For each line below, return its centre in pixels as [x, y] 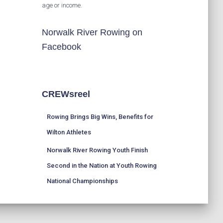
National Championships [82, 181]
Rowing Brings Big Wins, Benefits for [100, 117]
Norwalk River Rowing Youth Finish [97, 150]
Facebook [61, 47]
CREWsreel [66, 94]
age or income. [62, 5]
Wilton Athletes [69, 132]
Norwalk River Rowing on [92, 32]
